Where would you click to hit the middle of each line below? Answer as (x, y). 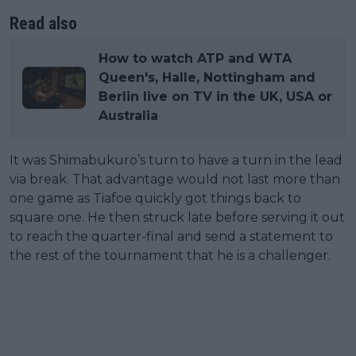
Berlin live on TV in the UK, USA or (215, 97)
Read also (43, 24)
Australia (128, 116)
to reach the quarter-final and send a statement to (171, 237)
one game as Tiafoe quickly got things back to (155, 199)
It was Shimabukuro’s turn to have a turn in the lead (176, 161)
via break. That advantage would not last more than (175, 180)
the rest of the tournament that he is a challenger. (170, 256)
